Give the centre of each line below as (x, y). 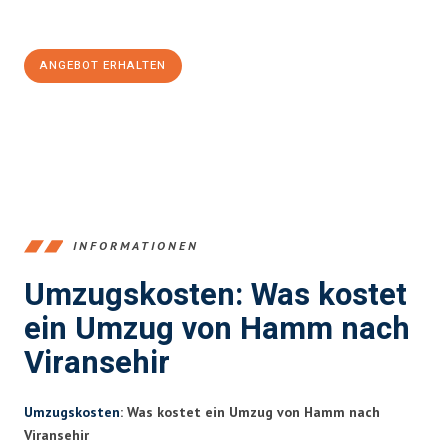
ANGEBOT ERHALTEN (103, 65)
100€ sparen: (77, 18)
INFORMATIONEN (136, 246)
